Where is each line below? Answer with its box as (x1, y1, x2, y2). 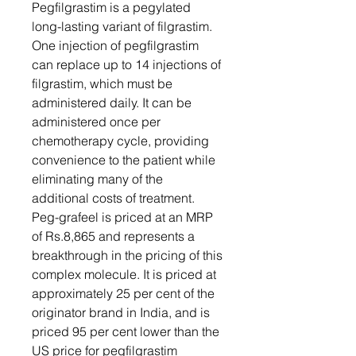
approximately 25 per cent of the (32, 285, 215, 301)
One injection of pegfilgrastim (32, 37, 199, 53)
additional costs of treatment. (32, 190, 195, 206)
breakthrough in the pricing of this (32, 247, 222, 263)
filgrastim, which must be (32, 75, 172, 91)
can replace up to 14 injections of (32, 56, 221, 72)
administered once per (32, 114, 161, 130)
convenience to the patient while (32, 152, 215, 168)
